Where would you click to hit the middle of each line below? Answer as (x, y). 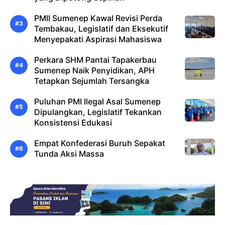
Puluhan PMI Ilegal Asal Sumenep (97, 101)
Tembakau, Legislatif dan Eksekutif (101, 28)
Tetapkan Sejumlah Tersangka (92, 81)
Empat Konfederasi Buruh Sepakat (100, 143)
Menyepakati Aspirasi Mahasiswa (98, 39)
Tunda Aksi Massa (69, 153)
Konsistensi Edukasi (73, 122)
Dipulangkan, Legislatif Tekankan (98, 112)
